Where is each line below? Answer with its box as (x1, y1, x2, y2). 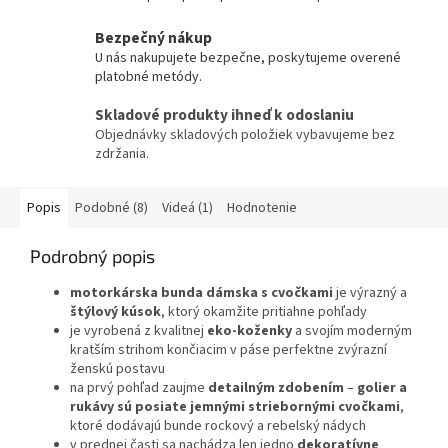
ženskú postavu (70, 359, 165, 380)
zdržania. (95, 144, 149, 165)
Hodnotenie (227, 198, 297, 219)
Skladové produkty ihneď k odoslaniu (95, 104, 354, 127)
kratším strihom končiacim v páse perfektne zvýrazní (70, 340, 387, 361)
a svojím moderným (292, 321, 412, 342)
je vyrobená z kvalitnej (70, 321, 207, 342)
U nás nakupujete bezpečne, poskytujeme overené (95, 48, 401, 69)
